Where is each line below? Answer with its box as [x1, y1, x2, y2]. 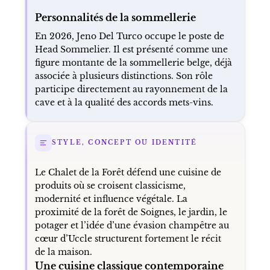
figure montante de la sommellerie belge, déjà [34, 57, 232, 68]
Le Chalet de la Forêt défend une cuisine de [34, 166, 221, 178]
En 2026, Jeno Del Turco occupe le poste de [34, 30, 224, 42]
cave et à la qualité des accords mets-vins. [34, 96, 213, 108]
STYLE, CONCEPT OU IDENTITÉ [51, 139, 198, 147]
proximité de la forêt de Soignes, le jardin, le [34, 206, 227, 218]
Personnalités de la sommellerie [34, 11, 196, 24]
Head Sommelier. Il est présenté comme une [34, 43, 228, 55]
